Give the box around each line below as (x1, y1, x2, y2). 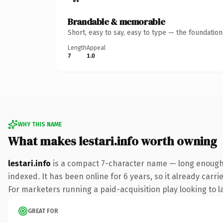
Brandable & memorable (68, 15, 165, 28)
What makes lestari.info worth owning (8, 132, 217, 149)
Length (68, 44, 87, 51)
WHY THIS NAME (18, 120, 62, 128)
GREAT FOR (28, 207, 58, 215)
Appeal (87, 44, 106, 51)
